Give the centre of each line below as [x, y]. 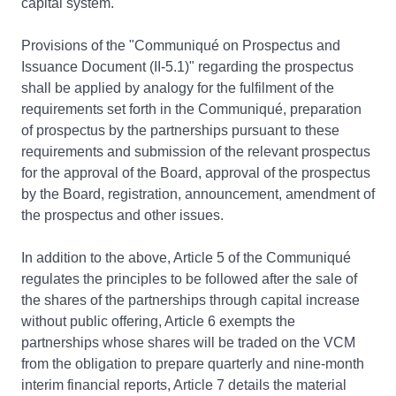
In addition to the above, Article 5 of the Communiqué [186, 258]
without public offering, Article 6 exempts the [158, 321]
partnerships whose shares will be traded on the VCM [188, 343]
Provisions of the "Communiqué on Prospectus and [181, 46]
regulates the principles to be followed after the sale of [189, 279]
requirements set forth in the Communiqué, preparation [191, 109]
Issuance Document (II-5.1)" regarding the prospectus [187, 67]
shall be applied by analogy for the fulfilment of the [178, 88]
